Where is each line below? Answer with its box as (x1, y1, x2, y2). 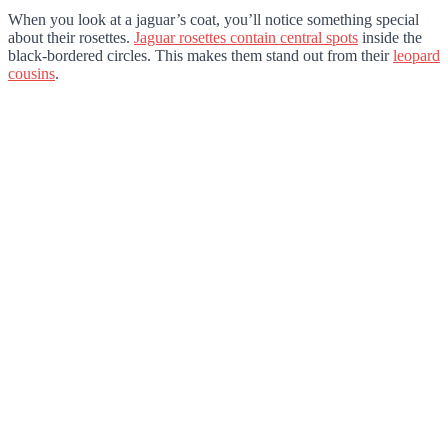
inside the (358, 28, 422, 46)
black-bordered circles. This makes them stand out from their (8, 46, 393, 64)
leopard (393, 46, 440, 64)
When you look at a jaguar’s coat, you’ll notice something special (8, 10, 419, 28)
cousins (8, 64, 55, 82)
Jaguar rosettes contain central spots (134, 28, 358, 46)
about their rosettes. (8, 28, 134, 46)
